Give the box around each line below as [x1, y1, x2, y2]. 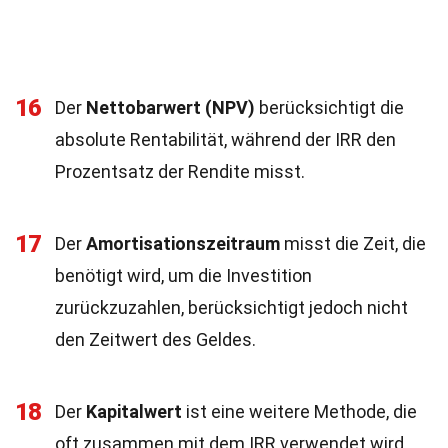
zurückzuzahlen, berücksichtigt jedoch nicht [55, 297, 408, 318]
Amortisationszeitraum [86, 233, 280, 254]
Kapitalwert [86, 401, 182, 422]
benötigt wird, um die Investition [55, 265, 312, 286]
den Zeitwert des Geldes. [55, 329, 256, 350]
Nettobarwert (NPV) [86, 97, 255, 118]
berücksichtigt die [255, 97, 404, 118]
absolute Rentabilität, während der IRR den [55, 129, 396, 150]
